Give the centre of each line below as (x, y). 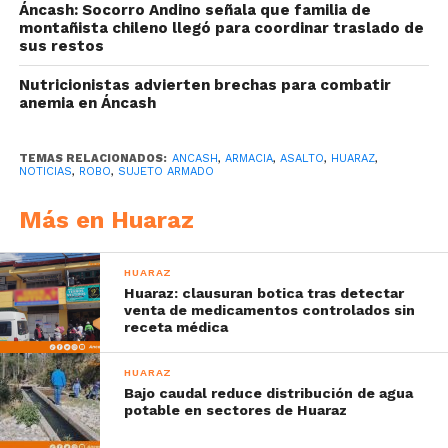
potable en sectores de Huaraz (236, 409)
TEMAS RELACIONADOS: (92, 158)
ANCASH (194, 158)
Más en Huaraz (106, 219)
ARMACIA (248, 158)
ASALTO (301, 158)
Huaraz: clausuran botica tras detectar (264, 292)
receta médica (176, 326)
